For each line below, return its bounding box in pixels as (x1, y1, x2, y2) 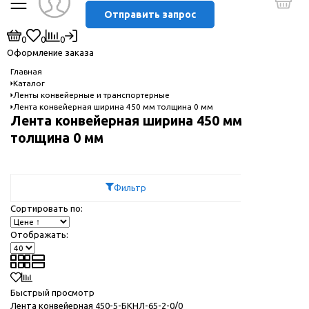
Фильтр (114, 182, 146, 192)
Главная (10, 67, 42, 77)
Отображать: (10, 229, 68, 239)
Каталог (13, 79, 45, 88)
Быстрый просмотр (10, 287, 97, 297)
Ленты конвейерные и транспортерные (13, 90, 170, 100)
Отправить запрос (104, 8, 196, 20)
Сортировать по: (10, 203, 83, 213)
